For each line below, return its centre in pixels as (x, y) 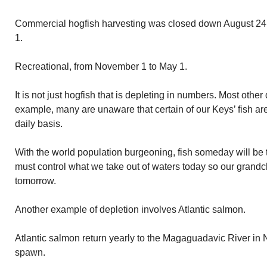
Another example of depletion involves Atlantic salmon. (130, 209)
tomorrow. (35, 181)
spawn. (30, 252)
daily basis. (39, 124)
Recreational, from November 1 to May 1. (101, 66)
